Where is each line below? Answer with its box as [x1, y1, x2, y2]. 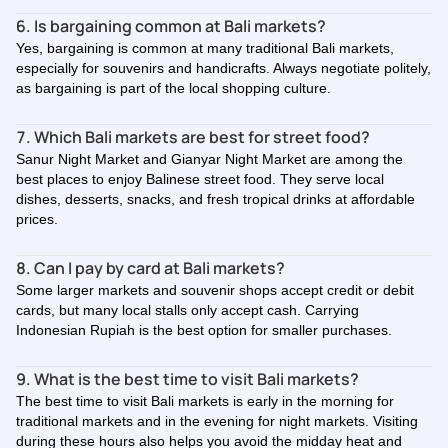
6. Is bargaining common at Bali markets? [16, 15, 326, 37]
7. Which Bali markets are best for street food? [16, 126, 370, 148]
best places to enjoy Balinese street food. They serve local [16, 171, 384, 187]
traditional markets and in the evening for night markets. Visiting [16, 413, 418, 429]
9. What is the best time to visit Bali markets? [16, 368, 359, 390]
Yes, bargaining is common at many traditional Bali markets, [16, 40, 394, 56]
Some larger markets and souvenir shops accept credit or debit [16, 282, 414, 298]
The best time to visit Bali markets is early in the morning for [16, 393, 394, 409]
